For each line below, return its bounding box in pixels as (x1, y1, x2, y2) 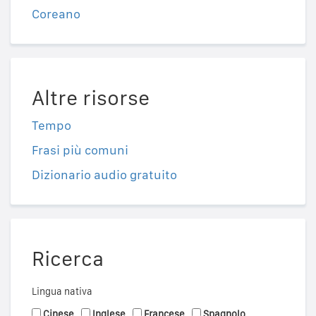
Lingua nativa (32, 286, 92, 298)
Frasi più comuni (32, 142, 128, 158)
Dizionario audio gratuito (32, 167, 177, 183)
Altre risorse (32, 85, 150, 111)
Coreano (32, 6, 80, 22)
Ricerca (32, 245, 104, 272)
